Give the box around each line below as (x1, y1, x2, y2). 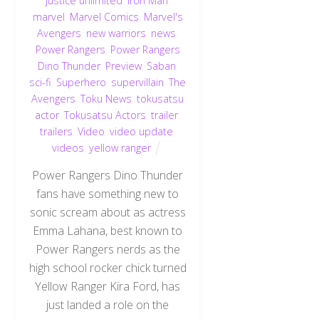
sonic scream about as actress (29, 204, 186, 220)
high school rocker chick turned (28, 259, 187, 276)
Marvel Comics (69, 9, 139, 23)
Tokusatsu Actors (64, 108, 147, 122)
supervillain (111, 75, 164, 89)
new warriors (86, 26, 147, 40)
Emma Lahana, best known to (33, 222, 183, 239)
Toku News (80, 91, 132, 105)
